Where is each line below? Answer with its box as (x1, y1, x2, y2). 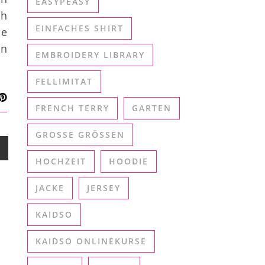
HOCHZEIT (35, 156, 86, 167)
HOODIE (109, 156, 148, 167)
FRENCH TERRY (35, 102, 109, 114)
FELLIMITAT (35, 76, 93, 87)
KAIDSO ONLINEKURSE (35, 235, 147, 247)
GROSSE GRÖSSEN (35, 129, 111, 140)
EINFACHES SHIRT (35, 22, 124, 34)
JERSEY (87, 182, 121, 193)
